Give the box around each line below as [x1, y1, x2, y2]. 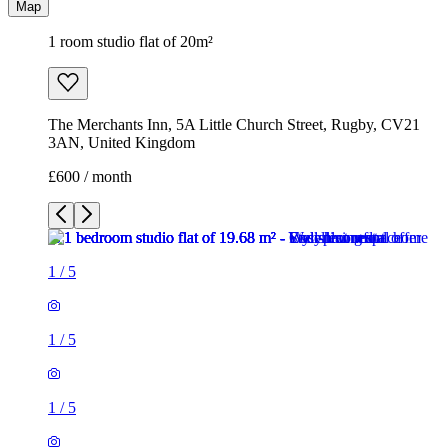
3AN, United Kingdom [48, 134, 195, 152]
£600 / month [48, 168, 132, 186]
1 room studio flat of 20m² [48, 33, 213, 51]
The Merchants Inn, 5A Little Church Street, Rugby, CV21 [48, 116, 420, 134]
